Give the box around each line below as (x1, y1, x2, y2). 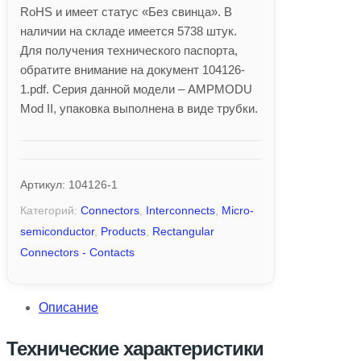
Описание (39, 300, 98, 314)
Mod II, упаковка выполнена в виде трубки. (20, 101, 258, 115)
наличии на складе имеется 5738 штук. (20, 23, 237, 38)
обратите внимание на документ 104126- (20, 62, 245, 77)
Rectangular (152, 224, 214, 238)
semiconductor (20, 224, 94, 238)
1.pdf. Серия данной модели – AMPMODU (20, 81, 252, 96)
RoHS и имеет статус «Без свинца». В (20, 4, 232, 19)
